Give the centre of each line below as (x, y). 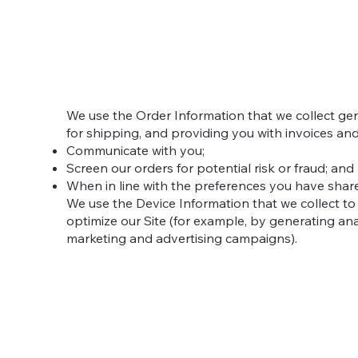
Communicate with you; (135, 151)
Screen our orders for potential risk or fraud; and (210, 168)
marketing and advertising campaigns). (181, 239)
